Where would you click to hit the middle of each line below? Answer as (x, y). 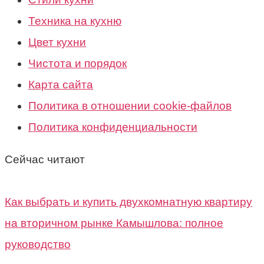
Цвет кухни (57, 42)
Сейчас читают (45, 159)
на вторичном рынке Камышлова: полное (114, 223)
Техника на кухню (75, 21)
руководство (38, 244)
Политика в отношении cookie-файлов (130, 105)
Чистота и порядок (77, 63)
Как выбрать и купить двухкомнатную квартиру (128, 202)
